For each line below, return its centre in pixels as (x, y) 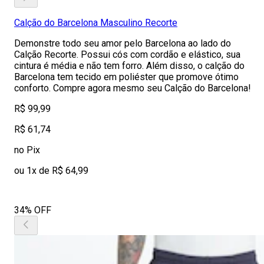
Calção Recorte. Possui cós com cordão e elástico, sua (127, 55)
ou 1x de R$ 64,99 (51, 171)
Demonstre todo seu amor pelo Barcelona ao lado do (123, 43)
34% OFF (33, 210)
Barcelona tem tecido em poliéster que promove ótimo (126, 77)
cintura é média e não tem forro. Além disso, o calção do (129, 66)
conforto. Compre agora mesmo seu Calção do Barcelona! (133, 88)
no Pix (27, 150)
